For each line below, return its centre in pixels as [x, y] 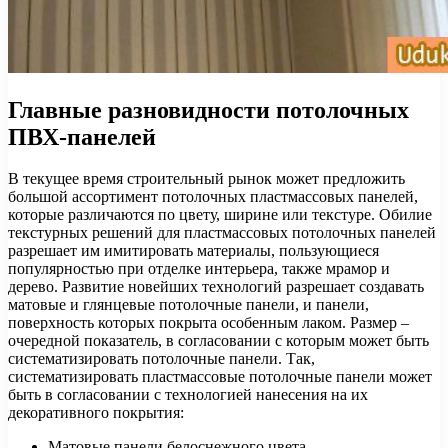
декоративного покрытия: [96, 413]
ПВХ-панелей [82, 136]
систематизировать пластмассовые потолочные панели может [220, 377]
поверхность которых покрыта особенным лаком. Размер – [208, 323]
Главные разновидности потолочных [208, 109]
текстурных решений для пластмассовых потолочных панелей [222, 233]
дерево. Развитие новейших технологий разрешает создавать [216, 287]
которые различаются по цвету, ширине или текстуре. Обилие [220, 215]
